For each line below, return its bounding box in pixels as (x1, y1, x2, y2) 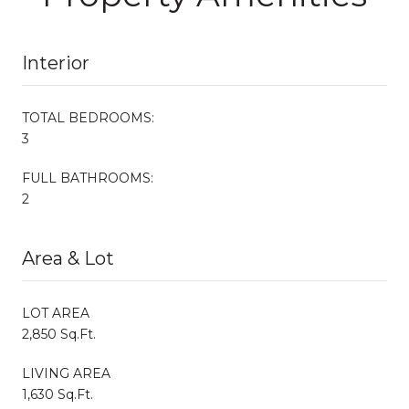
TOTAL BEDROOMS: (22, 109, 154, 126)
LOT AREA (22, 304, 89, 321)
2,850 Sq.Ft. (22, 325, 96, 342)
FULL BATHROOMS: (22, 169, 153, 186)
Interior (22, 51, 89, 74)
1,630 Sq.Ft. (22, 385, 93, 403)
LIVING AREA (22, 364, 110, 382)
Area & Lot (22, 246, 114, 269)
